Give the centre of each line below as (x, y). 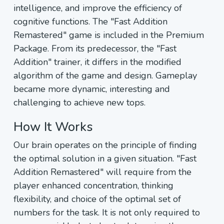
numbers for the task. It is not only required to (107, 212)
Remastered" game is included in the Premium (109, 35)
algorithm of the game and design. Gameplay (105, 75)
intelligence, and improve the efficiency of (98, 8)
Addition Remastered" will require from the (102, 172)
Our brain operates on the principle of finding (105, 145)
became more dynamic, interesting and (92, 89)
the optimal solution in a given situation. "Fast (105, 158)
